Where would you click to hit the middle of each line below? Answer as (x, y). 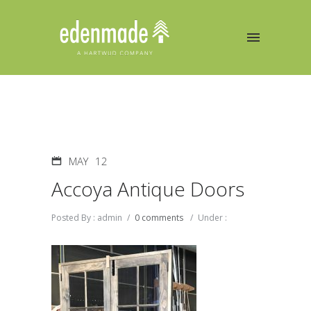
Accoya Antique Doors (148, 189)
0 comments (159, 218)
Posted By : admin (87, 218)
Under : (212, 218)
